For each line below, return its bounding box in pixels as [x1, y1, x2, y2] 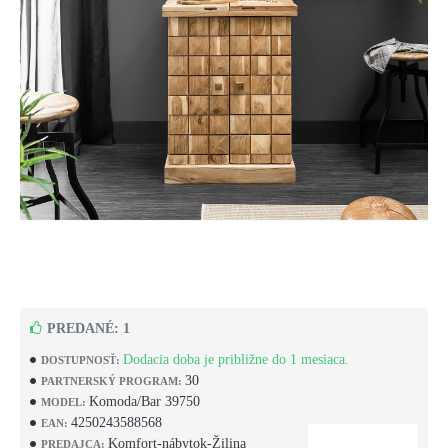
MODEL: [41, 395, 86, 408]
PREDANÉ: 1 [47, 321, 130, 336]
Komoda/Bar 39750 [89, 394, 200, 409]
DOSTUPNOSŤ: [41, 353, 120, 366]
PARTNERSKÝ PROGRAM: [41, 374, 182, 387]
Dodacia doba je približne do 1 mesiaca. [123, 352, 349, 367]
